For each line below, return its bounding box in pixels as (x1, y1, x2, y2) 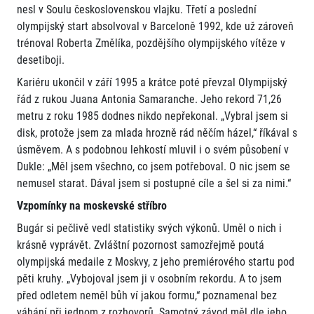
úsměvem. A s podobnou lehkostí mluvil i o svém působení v (17, 143, 289, 157)
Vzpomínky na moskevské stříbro (17, 199, 167, 213)
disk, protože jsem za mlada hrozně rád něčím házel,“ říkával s (17, 126, 297, 140)
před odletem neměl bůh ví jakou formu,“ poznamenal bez (17, 289, 277, 303)
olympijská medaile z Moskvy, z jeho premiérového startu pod (17, 255, 294, 269)
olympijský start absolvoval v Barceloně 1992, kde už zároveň (17, 20, 294, 34)
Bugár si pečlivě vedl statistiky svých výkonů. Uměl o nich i (17, 221, 282, 235)
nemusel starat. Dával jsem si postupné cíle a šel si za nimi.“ (17, 177, 291, 191)
